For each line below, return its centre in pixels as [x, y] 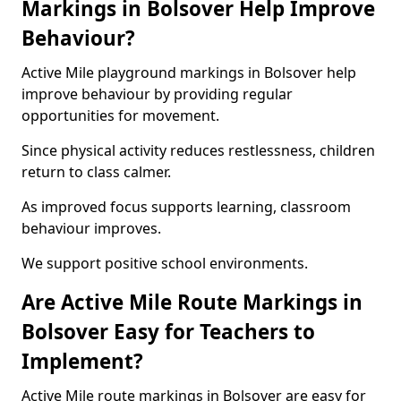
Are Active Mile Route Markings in [192, 302]
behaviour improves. [91, 228]
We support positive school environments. [165, 263]
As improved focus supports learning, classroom [186, 207]
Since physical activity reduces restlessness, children [198, 150]
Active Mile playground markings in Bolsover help [189, 73]
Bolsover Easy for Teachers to [168, 332]
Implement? [82, 361]
